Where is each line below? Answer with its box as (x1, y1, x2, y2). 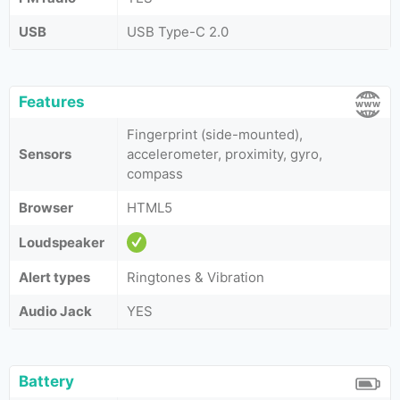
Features (19, 93, 85, 111)
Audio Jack (19, 303, 92, 320)
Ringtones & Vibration (127, 269, 264, 286)
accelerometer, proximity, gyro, (127, 146, 322, 162)
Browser (19, 199, 73, 216)
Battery (19, 372, 74, 390)
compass (127, 165, 183, 182)
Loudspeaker (19, 234, 104, 251)
